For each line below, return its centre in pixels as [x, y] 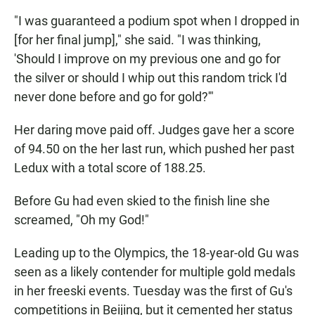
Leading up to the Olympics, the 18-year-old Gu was [156, 253]
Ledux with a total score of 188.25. [110, 168]
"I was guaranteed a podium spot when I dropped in [157, 21]
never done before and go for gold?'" [114, 97]
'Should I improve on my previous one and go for [147, 59]
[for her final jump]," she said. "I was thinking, [137, 40]
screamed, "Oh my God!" [82, 220]
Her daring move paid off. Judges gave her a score [154, 130]
